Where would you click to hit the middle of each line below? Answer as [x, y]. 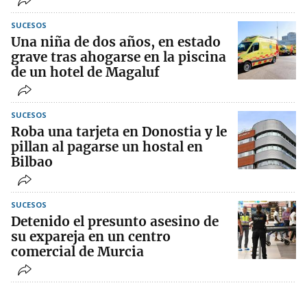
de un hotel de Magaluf [85, 72]
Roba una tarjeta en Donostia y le [119, 132]
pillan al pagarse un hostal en [107, 147]
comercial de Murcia [77, 252]
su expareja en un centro [91, 237]
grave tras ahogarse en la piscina [119, 57]
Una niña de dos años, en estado [116, 42]
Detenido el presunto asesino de [115, 222]
